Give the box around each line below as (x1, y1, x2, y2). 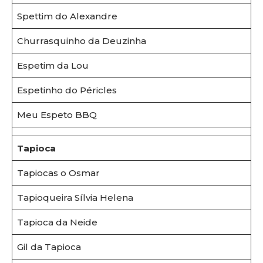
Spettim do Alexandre (16, 11, 117, 22)
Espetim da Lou (16, 60, 89, 72)
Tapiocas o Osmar (16, 167, 100, 179)
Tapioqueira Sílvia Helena (16, 192, 133, 204)
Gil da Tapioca (16, 241, 81, 253)
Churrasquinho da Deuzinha (16, 35, 146, 47)
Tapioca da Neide (16, 217, 97, 228)
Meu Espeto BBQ (16, 109, 97, 121)
